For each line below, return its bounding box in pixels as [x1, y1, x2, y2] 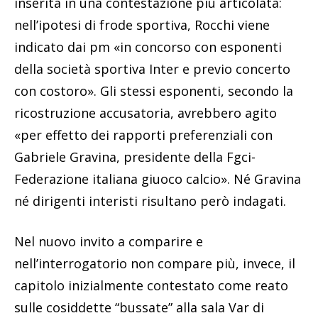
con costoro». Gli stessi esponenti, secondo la [14, 82, 293, 100]
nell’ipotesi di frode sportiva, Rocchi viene [14, 16, 270, 34]
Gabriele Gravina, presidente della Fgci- [14, 148, 256, 166]
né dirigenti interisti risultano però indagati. [14, 192, 286, 210]
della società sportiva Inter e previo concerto [14, 60, 290, 78]
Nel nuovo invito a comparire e [14, 233, 203, 251]
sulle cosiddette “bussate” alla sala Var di [14, 299, 264, 317]
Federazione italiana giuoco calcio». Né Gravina [14, 170, 301, 188]
